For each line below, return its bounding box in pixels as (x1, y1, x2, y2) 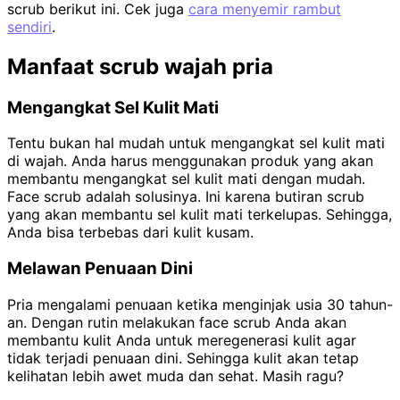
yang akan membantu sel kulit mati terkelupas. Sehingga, (7, 205, 392, 224)
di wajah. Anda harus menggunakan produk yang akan (7, 152, 373, 171)
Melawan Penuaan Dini (7, 258, 193, 279)
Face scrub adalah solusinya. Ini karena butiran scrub (7, 187, 364, 206)
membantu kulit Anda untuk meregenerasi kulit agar (7, 330, 356, 349)
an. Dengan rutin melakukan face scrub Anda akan (7, 312, 346, 331)
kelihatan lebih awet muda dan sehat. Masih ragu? (7, 366, 344, 385)
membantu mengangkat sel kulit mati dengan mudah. (7, 170, 365, 188)
